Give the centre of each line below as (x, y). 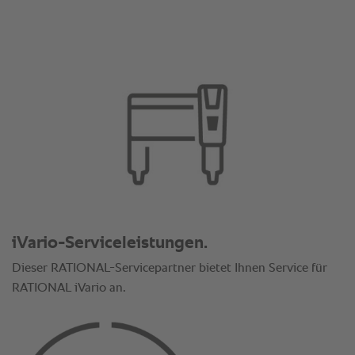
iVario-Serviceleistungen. (110, 244)
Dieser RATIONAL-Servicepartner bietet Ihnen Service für (170, 269)
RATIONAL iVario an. (69, 289)
